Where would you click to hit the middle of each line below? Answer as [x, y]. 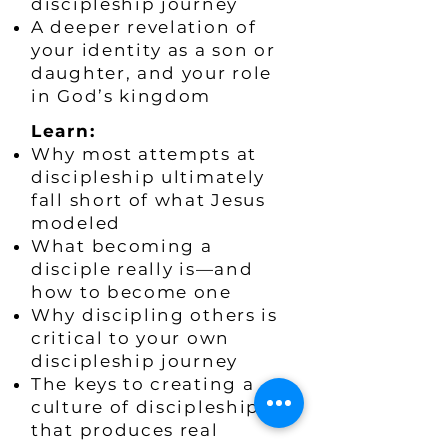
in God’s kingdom [124, 96]
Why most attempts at [144, 154]
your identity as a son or [153, 50]
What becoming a [122, 246]
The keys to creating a [143, 384]
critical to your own [130, 338]
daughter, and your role [152, 73]
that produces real [125, 430]
